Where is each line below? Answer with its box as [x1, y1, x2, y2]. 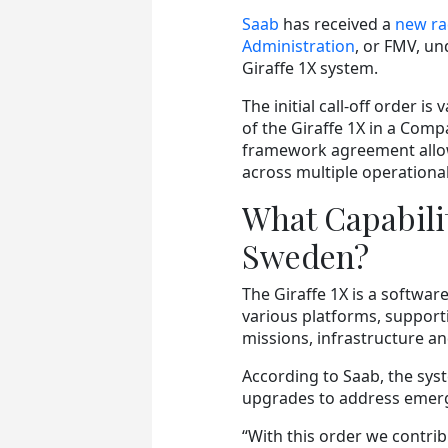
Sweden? [242, 233, 369, 277]
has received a [279, 12, 395, 35]
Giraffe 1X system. [242, 56, 378, 79]
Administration [242, 34, 355, 57]
